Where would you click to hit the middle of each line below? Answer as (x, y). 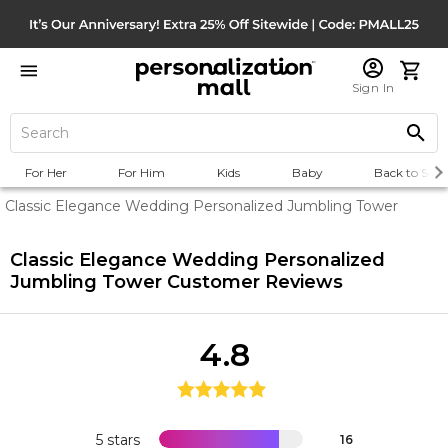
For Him (142, 172)
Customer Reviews (252, 282)
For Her (45, 172)
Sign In (373, 87)
